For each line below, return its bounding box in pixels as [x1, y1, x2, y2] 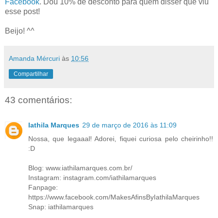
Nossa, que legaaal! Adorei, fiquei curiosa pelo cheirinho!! [28, 135, 213, 143]
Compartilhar [14, 70, 48, 77]
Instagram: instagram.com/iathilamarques [28, 174, 156, 182]
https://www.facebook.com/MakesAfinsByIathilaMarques [28, 193, 200, 201]
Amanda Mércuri [9, 54, 60, 62]
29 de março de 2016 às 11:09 [82, 121, 177, 129]
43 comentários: [5, 94, 72, 105]
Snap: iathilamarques [28, 203, 93, 211]
